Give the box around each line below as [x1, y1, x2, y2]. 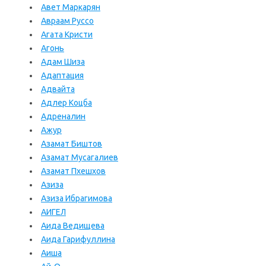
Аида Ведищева [41, 221, 104, 230]
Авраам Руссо [41, 16, 94, 26]
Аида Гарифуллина [41, 235, 115, 244]
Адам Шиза [41, 57, 85, 66]
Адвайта [41, 84, 75, 94]
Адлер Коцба [41, 98, 92, 107]
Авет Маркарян [41, 2, 100, 12]
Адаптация [41, 71, 84, 80]
